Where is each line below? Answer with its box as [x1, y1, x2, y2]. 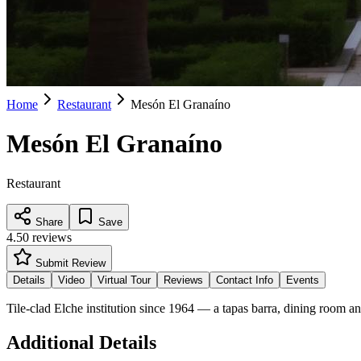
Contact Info [216, 273, 273, 286]
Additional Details [6, 331, 156, 353]
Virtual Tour [98, 273, 151, 286]
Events [286, 273, 319, 286]
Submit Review [35, 256, 106, 269]
